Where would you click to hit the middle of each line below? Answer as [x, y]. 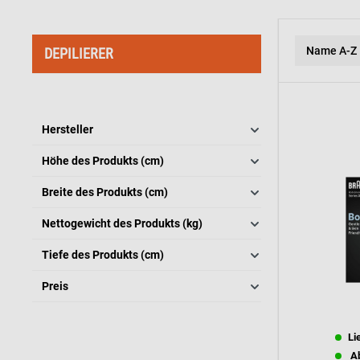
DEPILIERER [79, 53]
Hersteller [67, 129]
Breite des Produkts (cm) [105, 192]
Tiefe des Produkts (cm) [103, 255]
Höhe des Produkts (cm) [103, 161]
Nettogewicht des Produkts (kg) [122, 223]
